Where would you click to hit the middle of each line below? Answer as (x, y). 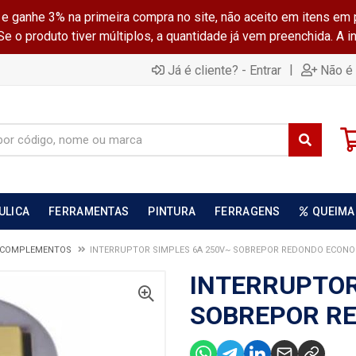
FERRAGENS (248, 211)
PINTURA (172, 211)
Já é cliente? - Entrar (224, 70)
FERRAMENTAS (89, 211)
